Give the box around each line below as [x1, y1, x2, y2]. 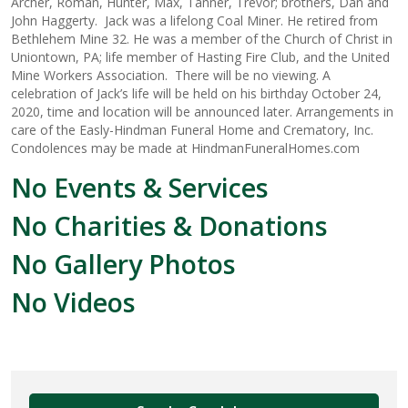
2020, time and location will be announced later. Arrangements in [11, 103, 393, 120]
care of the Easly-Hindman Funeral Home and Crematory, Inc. [11, 121, 377, 138]
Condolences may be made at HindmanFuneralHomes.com [11, 139, 360, 157]
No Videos [11, 284, 136, 320]
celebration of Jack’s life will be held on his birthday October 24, [11, 85, 382, 102]
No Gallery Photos [11, 246, 236, 281]
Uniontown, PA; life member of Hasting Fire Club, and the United [11, 48, 390, 66]
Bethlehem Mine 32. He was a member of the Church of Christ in [11, 30, 393, 47]
